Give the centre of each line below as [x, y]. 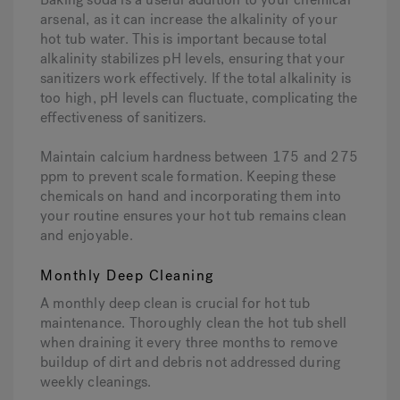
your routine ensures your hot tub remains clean [194, 216]
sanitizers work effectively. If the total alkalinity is [196, 78]
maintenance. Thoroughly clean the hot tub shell [194, 323]
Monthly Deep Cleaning [127, 275]
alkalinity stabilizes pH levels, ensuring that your [193, 58]
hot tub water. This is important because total [184, 39]
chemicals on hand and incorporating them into [191, 196]
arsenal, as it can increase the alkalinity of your [189, 19]
